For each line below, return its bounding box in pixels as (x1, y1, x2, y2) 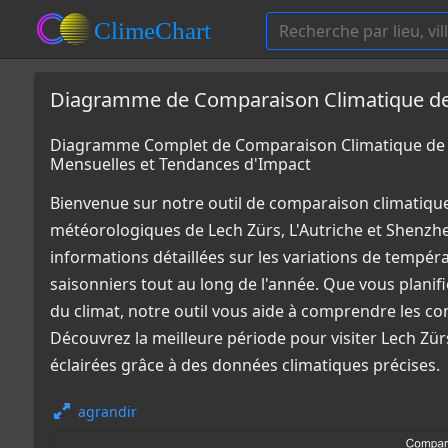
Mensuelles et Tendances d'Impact (50, 153, 311, 175)
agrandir (78, 402, 137, 421)
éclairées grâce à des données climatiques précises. (50, 354, 440, 376)
